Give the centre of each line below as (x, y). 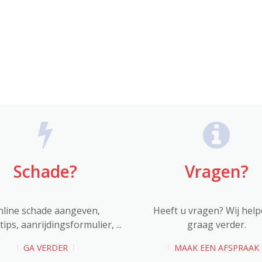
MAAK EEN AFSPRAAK (216, 247)
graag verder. (216, 224)
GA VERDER (45, 247)
